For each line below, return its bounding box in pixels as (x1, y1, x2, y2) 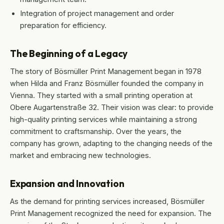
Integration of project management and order (20, 9, 174, 18)
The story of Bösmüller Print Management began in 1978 (10, 67, 201, 76)
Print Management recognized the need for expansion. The (10, 209, 211, 218)
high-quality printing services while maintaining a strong (10, 115, 197, 124)
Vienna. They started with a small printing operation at (10, 91, 192, 100)
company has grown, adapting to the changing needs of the (10, 139, 212, 148)
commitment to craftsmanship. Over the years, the (10, 127, 181, 136)
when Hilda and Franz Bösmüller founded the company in (10, 79, 203, 88)
